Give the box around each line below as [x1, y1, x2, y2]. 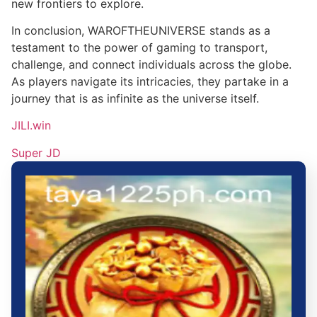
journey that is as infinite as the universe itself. [11, 91, 259, 105]
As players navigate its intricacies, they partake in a [11, 74, 289, 88]
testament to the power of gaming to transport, [11, 40, 267, 54]
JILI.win [11, 118, 51, 133]
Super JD [11, 145, 61, 160]
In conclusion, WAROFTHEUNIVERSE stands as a [11, 23, 270, 38]
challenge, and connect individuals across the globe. [11, 57, 292, 71]
